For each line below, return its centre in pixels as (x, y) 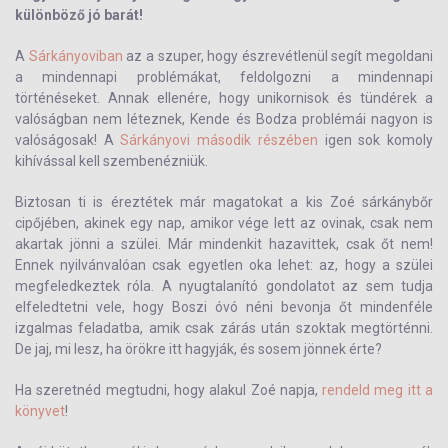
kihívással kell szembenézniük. (111, 161)
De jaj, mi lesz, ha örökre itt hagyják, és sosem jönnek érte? (198, 349)
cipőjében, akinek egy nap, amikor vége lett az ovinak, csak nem (224, 223)
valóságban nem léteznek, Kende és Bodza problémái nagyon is (224, 119)
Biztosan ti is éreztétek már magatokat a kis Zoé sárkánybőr (224, 202)
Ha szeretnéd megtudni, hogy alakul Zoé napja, (169, 390)
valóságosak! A (68, 140)
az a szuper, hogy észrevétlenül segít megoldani (277, 56)
